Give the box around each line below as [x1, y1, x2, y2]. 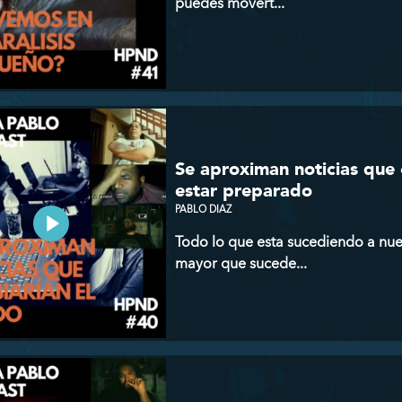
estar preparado [175, 177, 312, 205]
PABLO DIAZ [175, 201, 232, 217]
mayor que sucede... [175, 251, 307, 275]
